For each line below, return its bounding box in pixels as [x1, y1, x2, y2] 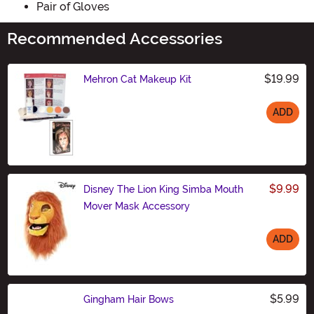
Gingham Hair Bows [83, 293, 174, 305]
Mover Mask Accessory [83, 200, 190, 212]
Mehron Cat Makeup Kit [83, 73, 191, 85]
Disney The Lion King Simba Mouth [83, 183, 243, 195]
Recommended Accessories [7, 29, 222, 48]
